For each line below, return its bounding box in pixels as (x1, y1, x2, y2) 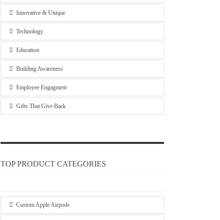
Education (16, 47, 39, 54)
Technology (16, 28, 43, 35)
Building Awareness (16, 65, 63, 73)
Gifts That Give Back (16, 103, 66, 110)
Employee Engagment (16, 84, 67, 91)
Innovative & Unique (16, 9, 65, 17)
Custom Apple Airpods (16, 201, 70, 209)
